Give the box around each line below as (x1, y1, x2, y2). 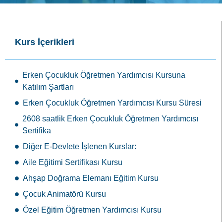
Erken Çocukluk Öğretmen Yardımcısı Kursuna (22, 22, 185, 31)
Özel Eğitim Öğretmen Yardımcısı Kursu (23, 157, 162, 166)
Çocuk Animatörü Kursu (23, 141, 106, 150)
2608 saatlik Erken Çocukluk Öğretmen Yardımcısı (22, 65, 199, 74)
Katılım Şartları (22, 34, 74, 43)
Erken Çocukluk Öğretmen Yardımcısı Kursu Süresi (23, 50, 202, 58)
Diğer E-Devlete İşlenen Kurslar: (23, 93, 136, 102)
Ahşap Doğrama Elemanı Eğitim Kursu (23, 125, 159, 134)
